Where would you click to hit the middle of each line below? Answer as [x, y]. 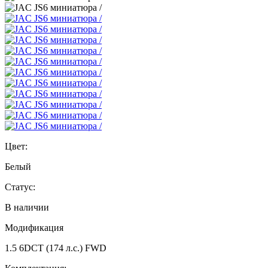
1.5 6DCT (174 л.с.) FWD [56, 248]
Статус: [20, 187]
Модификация [34, 227]
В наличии [27, 207]
